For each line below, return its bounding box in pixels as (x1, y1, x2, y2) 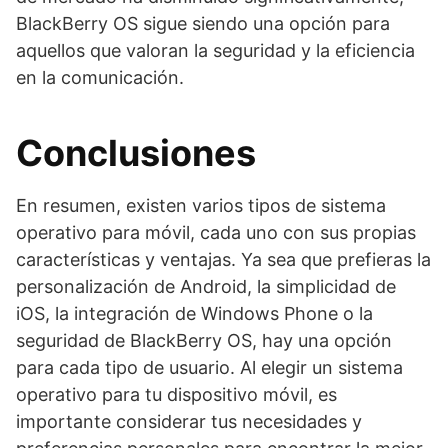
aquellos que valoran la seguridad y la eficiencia (16, 40, 415, 61)
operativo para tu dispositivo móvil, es (16, 384, 337, 405)
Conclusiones (16, 131, 256, 175)
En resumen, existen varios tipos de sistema (16, 195, 386, 216)
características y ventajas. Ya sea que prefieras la (16, 249, 431, 270)
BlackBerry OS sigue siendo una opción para (16, 13, 390, 34)
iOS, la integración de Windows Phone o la (16, 303, 373, 324)
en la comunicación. (16, 67, 184, 88)
